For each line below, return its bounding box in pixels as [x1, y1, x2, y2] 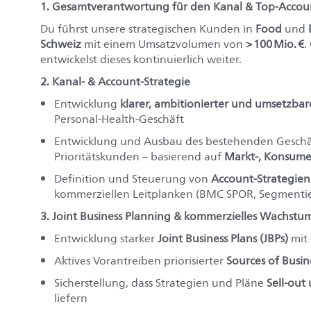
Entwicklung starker [54, 229, 158, 248]
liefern [54, 289, 87, 308]
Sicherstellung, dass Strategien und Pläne [54, 274, 267, 292]
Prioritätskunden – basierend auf [54, 147, 224, 166]
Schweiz [40, 35, 81, 53]
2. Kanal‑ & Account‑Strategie [40, 72, 190, 91]
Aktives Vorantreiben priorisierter [54, 251, 226, 270]
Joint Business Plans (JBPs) [158, 229, 288, 248]
